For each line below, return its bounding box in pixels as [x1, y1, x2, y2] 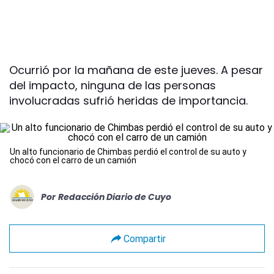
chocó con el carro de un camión [10, 155, 136, 165]
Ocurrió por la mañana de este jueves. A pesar [9, 62, 263, 78]
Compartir [123, 232, 166, 245]
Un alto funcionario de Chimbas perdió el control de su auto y [10, 147, 246, 157]
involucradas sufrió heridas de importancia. [9, 93, 248, 108]
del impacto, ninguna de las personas [9, 78, 216, 93]
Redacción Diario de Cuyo [58, 190, 171, 203]
